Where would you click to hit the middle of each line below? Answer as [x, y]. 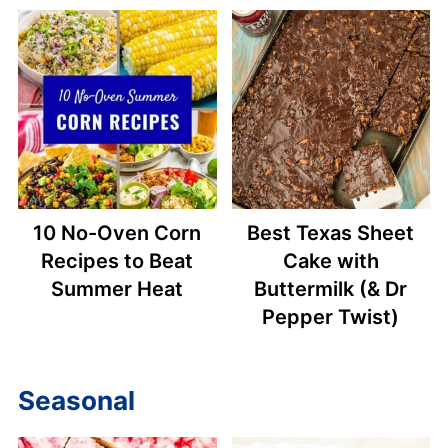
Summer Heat [117, 288]
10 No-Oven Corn [117, 232]
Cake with [330, 260]
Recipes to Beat [117, 260]
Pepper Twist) [331, 316]
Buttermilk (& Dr [331, 288]
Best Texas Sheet [331, 232]
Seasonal [76, 400]
